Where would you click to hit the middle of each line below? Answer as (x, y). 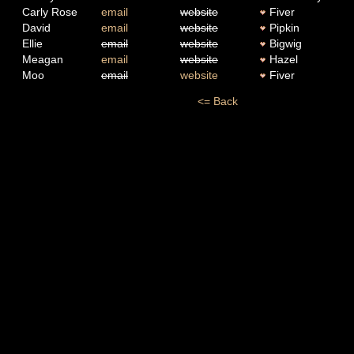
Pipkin (283, 28)
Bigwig (284, 44)
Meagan (43, 60)
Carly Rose (50, 12)
